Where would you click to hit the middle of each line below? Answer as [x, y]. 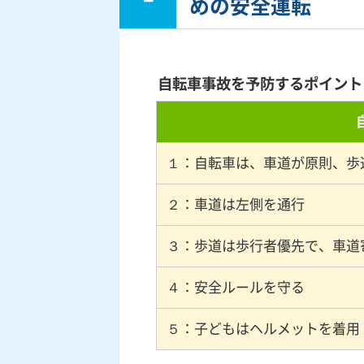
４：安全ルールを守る [236, 287]
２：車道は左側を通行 [236, 204]
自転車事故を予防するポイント [260, 83]
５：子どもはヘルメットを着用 [263, 328]
